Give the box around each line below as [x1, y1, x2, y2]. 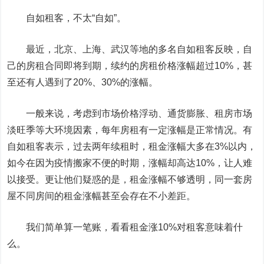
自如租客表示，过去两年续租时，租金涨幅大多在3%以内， [7, 141, 257, 151]
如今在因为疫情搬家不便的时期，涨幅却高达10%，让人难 [7, 158, 253, 168]
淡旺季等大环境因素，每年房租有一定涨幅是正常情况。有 [7, 125, 253, 135]
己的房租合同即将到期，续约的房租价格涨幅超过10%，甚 [7, 61, 253, 71]
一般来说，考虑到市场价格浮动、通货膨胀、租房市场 [7, 108, 253, 118]
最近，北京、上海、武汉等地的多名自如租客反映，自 [7, 44, 253, 54]
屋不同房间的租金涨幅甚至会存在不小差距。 [7, 191, 196, 201]
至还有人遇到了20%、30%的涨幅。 [7, 77, 159, 87]
